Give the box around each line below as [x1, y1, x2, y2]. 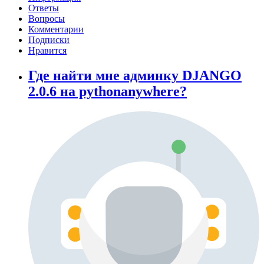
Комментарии [28, 24, 84, 35]
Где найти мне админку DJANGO [28, 68, 242, 84]
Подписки [28, 35, 70, 45]
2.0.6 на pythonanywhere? [28, 84, 187, 100]
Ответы [28, 3, 59, 14]
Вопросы [28, 14, 65, 24]
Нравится [28, 45, 67, 56]
